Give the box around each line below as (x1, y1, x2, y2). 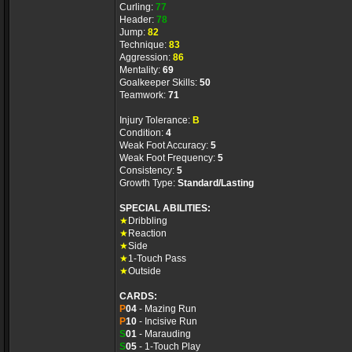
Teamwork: (119, 90, 168, 101)
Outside (128, 266, 161, 277)
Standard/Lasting (178, 178, 254, 189)
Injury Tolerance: (119, 115, 192, 126)
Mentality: (119, 64, 163, 75)
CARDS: (119, 291, 157, 302)
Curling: (119, 2, 156, 13)
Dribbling (128, 215, 167, 226)
